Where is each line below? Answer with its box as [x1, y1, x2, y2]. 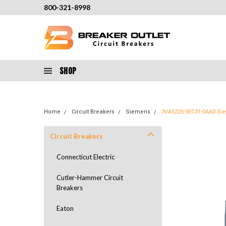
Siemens [126, 108, 150, 115]
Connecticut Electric [56, 153, 115, 161]
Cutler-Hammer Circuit [56, 174, 123, 182]
